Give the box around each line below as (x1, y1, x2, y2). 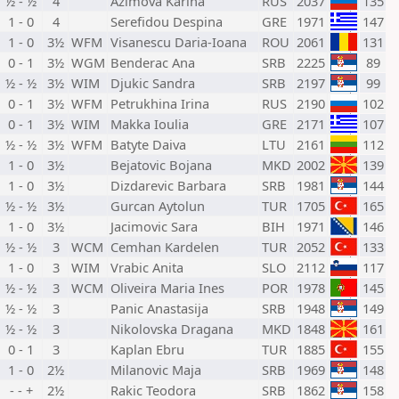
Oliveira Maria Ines (110, 279, 224, 297)
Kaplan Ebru (110, 340, 184, 358)
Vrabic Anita (110, 258, 183, 276)
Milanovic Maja (110, 361, 201, 379)
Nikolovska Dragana (110, 320, 233, 338)
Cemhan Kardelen (110, 238, 219, 256)
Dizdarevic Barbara (110, 176, 226, 194)
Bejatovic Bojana (110, 156, 212, 174)
